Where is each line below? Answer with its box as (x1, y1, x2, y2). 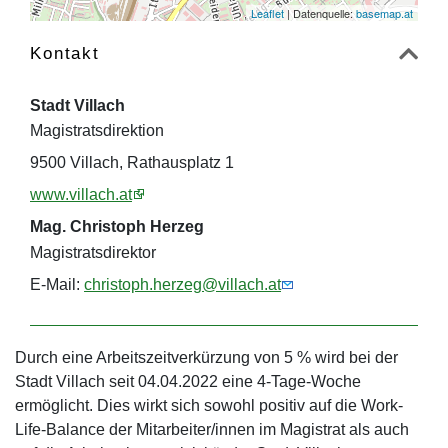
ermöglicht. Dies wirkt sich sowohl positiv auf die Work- (15, 397, 403, 415)
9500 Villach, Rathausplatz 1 (30, 154, 234, 172)
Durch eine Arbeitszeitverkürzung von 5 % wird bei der (15, 349, 398, 367)
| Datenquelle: (284, 4, 356, 21)
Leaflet (251, 4, 284, 21)
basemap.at (356, 4, 413, 21)
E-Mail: (30, 276, 84, 294)
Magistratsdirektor (30, 244, 156, 262)
